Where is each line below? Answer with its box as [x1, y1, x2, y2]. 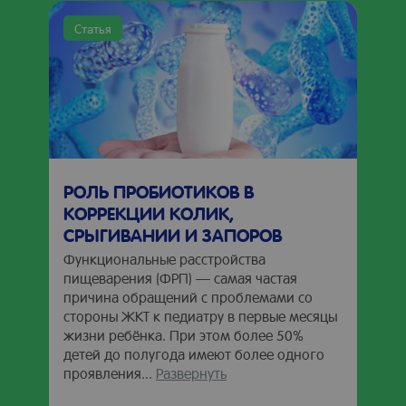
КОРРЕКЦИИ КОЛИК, [63, 201, 234, 225]
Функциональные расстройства [63, 249, 266, 268]
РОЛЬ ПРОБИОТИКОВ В [63, 179, 254, 203]
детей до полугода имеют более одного [63, 344, 324, 363]
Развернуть [156, 363, 227, 382]
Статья [74, 20, 111, 36]
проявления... [63, 363, 156, 382]
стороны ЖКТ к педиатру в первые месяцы [63, 306, 337, 325]
